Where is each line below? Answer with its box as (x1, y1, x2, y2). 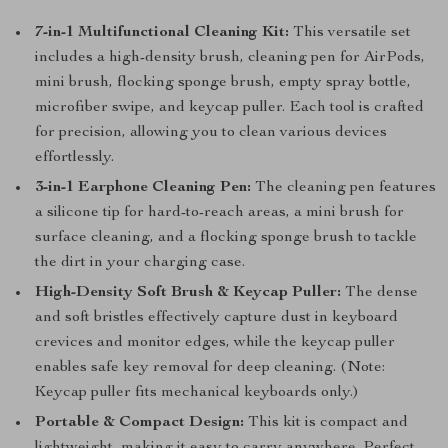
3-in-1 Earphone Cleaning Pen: (35, 180, 251, 196)
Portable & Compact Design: (35, 415, 244, 431)
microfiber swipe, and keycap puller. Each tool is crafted (35, 100, 424, 116)
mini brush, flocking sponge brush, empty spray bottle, (35, 75, 411, 91)
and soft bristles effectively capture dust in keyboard (35, 310, 398, 326)
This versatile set (289, 25, 411, 41)
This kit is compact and (244, 415, 408, 431)
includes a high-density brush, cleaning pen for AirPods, (35, 50, 425, 66)
